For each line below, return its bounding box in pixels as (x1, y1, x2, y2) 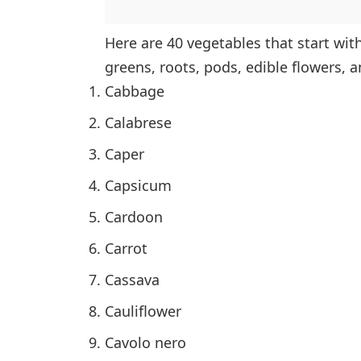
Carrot (105, 238, 147, 258)
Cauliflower (105, 301, 181, 321)
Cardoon (105, 206, 163, 226)
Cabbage (105, 81, 164, 101)
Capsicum (105, 175, 172, 195)
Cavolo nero (105, 332, 186, 352)
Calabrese (105, 112, 172, 132)
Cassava (105, 269, 160, 289)
